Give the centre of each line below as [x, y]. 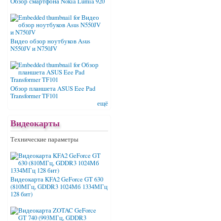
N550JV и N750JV [34, 49]
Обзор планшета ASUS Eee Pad [53, 89]
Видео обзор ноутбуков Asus [50, 41]
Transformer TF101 [34, 96]
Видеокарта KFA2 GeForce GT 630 [57, 180]
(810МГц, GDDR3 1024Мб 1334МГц [59, 187]
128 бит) [21, 194]
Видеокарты [35, 123]
